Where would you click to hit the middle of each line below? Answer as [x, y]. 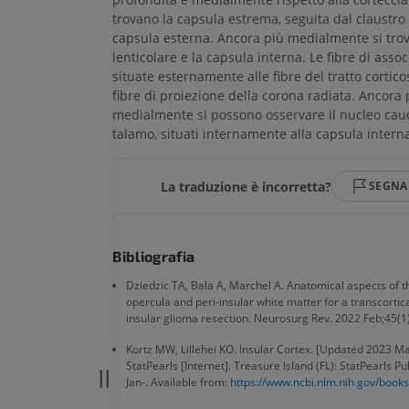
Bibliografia [154, 257]
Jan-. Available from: [178, 383]
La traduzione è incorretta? [246, 186]
